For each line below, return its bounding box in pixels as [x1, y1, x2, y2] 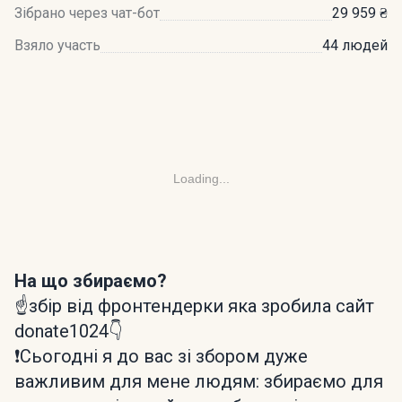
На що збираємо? [14, 270, 167, 292]
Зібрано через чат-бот [14, 4, 160, 22]
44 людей [322, 37, 388, 54]
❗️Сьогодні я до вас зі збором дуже [14, 345, 308, 367]
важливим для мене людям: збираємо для [14, 371, 383, 392]
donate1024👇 [14, 320, 123, 342]
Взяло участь [14, 37, 100, 54]
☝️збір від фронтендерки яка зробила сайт [14, 295, 374, 317]
